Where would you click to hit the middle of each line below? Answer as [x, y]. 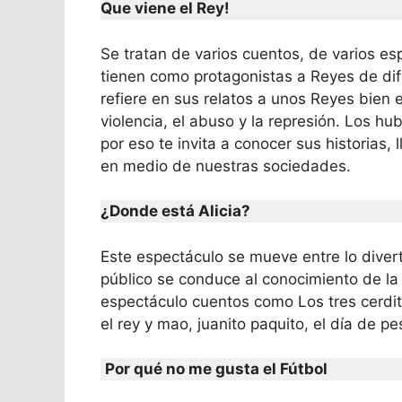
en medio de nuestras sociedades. [226, 166]
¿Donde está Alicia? [175, 211]
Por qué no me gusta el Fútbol [216, 369]
